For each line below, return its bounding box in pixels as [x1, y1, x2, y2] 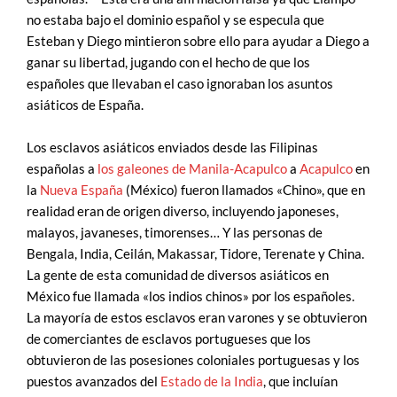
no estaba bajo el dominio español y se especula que [27, 12, 324, 28]
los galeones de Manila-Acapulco [97, 160, 287, 176]
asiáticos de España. [27, 97, 144, 113]
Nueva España [40, 182, 123, 198]
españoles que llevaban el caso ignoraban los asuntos [27, 76, 333, 92]
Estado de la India [160, 373, 263, 389]
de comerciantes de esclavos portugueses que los [27, 331, 311, 346]
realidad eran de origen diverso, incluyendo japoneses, [27, 203, 339, 219]
